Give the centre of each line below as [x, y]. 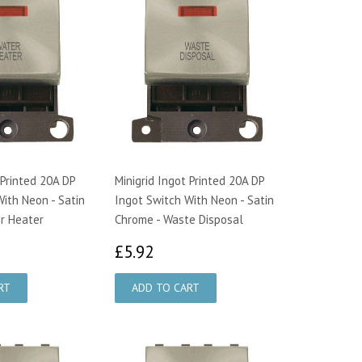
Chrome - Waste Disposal [179, 219]
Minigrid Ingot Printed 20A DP [189, 180]
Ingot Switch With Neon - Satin [194, 200]
